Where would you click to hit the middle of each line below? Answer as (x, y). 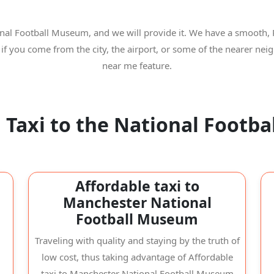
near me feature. (137, 65)
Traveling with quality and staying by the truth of (137, 240)
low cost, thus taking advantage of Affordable (137, 257)
